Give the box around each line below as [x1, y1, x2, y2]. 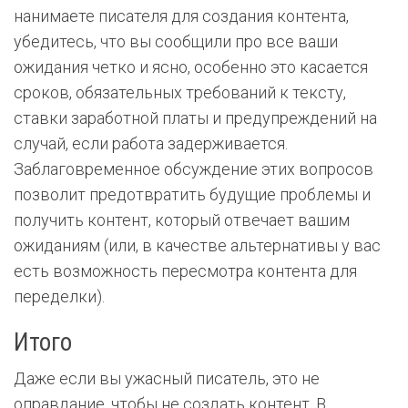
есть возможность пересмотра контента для [14, 260, 357, 280]
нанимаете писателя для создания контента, [14, 5, 349, 25]
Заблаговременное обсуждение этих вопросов [14, 158, 373, 178]
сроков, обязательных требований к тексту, [14, 82, 346, 102]
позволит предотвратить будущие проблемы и [14, 184, 371, 204]
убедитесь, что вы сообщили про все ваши [14, 31, 338, 51]
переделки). [14, 286, 105, 306]
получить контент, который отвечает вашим [14, 209, 350, 229]
